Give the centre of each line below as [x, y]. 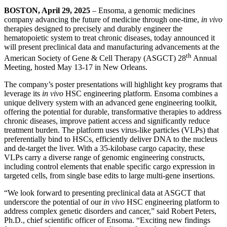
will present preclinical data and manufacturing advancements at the [112, 47]
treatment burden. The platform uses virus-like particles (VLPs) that [111, 130]
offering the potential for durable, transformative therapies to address [113, 111]
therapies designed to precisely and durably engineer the [93, 28]
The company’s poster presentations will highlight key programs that [113, 84]
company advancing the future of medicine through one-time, [103, 19]
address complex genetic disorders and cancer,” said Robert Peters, [110, 211]
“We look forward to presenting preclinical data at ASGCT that [105, 193]
